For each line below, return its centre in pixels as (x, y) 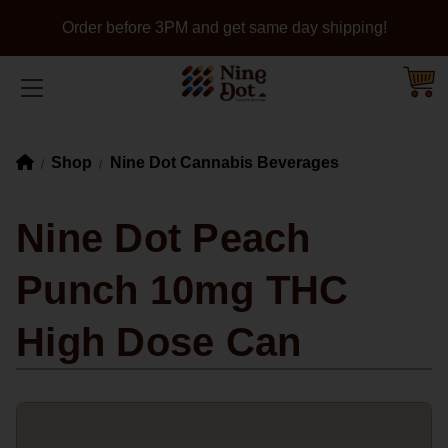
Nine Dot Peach (163, 237)
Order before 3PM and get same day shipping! (224, 27)
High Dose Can (159, 341)
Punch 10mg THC (182, 289)
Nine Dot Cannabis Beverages (224, 162)
